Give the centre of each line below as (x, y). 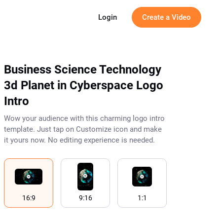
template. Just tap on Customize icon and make (83, 129)
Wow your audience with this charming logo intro (84, 118)
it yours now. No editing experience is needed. (79, 140)
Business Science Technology (83, 70)
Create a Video (166, 17)
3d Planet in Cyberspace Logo (84, 85)
